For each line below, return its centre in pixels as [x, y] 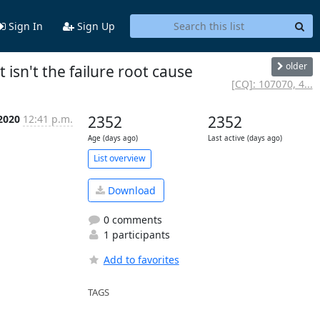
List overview [119, 159]
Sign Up [94, 26]
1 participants [135, 235]
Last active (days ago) [245, 138]
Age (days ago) [112, 138]
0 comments [131, 220]
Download [130, 190]
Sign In [24, 26]
